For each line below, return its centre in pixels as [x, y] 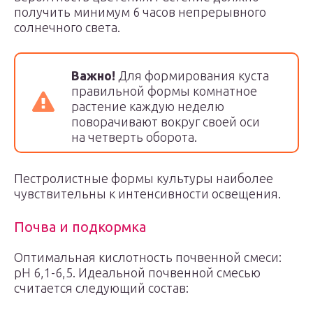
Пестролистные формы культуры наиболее [144, 178]
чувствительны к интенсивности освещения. [147, 194]
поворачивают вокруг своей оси [166, 122]
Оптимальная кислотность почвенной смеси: [148, 257]
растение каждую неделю [148, 106]
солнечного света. [67, 27]
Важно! [93, 75]
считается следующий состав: [101, 288]
